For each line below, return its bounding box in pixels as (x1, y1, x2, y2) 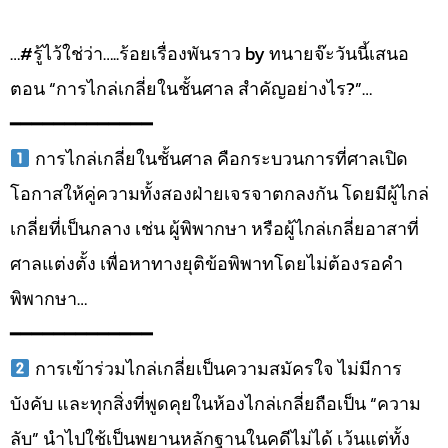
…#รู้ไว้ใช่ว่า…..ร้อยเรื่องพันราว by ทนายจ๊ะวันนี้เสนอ (10, 40, 409, 68)
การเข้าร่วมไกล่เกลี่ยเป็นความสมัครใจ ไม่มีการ (30, 355, 402, 383)
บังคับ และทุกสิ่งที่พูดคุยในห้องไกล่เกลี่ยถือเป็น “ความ (10, 390, 421, 418)
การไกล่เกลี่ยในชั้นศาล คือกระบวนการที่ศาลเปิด (30, 145, 408, 173)
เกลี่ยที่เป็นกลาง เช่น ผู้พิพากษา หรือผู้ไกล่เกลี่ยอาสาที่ (10, 215, 419, 243)
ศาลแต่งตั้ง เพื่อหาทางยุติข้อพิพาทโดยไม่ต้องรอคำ (10, 250, 403, 278)
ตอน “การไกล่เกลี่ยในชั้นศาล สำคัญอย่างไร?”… (10, 75, 372, 103)
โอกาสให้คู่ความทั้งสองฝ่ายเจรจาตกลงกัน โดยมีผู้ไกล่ (10, 180, 429, 208)
